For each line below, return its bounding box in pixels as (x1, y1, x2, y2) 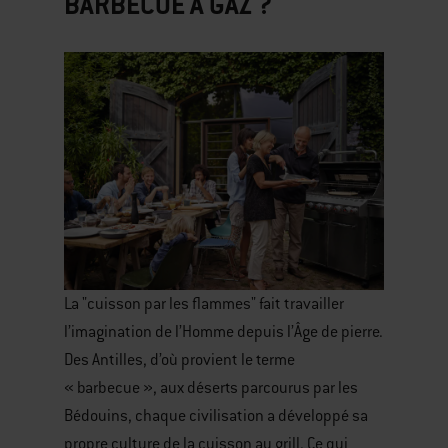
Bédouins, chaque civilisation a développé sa (64, 405, 368, 426)
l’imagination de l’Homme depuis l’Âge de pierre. (64, 321, 383, 342)
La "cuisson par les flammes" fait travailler (64, 293, 344, 314)
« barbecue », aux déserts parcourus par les (64, 377, 358, 398)
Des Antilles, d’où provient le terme (64, 349, 295, 370)
